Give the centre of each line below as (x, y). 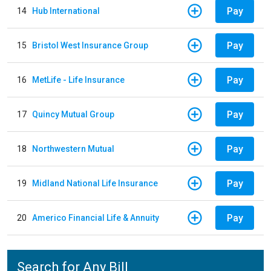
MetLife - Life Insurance (78, 80)
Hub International (66, 11)
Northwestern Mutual (73, 149)
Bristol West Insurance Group (90, 45)
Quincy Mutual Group (73, 114)
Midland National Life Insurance (95, 183)
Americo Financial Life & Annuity (96, 217)
